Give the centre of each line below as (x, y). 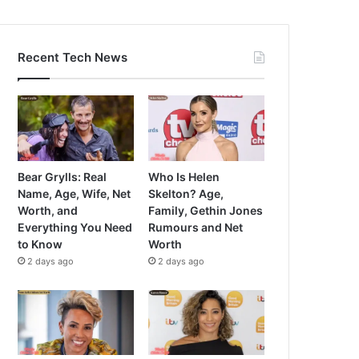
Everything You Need (75, 227)
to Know (40, 244)
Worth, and (48, 210)
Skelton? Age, (186, 193)
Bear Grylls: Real (63, 176)
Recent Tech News (73, 57)
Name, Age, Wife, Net (75, 193)
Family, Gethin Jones (206, 210)
